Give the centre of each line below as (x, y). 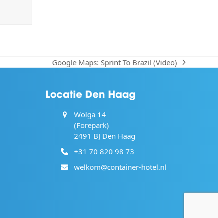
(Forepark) (92, 125)
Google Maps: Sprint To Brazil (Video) (114, 62)
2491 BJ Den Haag (105, 136)
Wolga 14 (90, 115)
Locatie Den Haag (91, 93)
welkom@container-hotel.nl (120, 167)
